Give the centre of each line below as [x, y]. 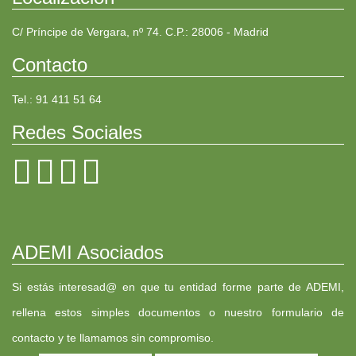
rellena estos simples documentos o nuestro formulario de [178, 312]
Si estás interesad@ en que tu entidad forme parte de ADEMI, [178, 286]
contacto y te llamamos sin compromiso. [113, 337]
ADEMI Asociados [88, 252]
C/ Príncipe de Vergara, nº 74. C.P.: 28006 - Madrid [140, 31]
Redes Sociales [77, 132]
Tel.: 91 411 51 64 [57, 99]
